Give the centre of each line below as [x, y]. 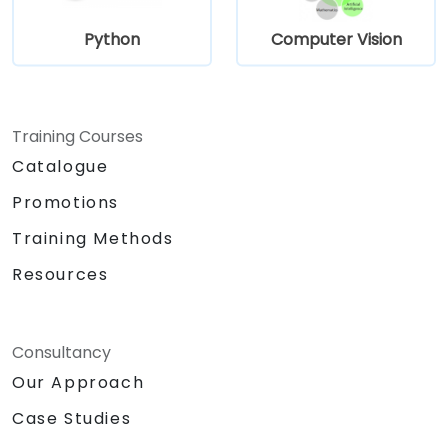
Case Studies [72, 418]
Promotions [65, 202]
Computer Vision [336, 39]
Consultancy [61, 352]
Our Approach [78, 382]
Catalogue [60, 166]
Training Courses [77, 136]
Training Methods [93, 238]
